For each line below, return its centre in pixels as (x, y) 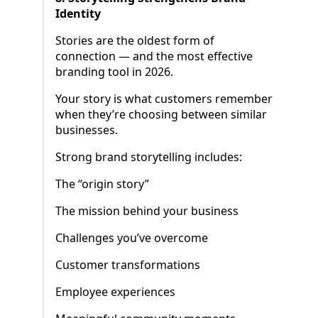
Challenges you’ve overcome (132, 238)
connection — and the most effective (154, 56)
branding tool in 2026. (114, 72)
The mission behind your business (147, 211)
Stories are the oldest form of (135, 41)
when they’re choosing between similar (161, 115)
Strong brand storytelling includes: (149, 157)
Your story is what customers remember (164, 99)
